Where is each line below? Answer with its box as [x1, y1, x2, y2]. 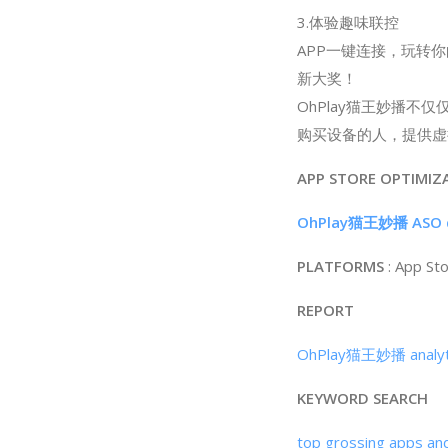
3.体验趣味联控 [297, 12, 399, 32]
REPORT [297, 300, 354, 320]
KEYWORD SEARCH [297, 388, 428, 408]
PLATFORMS [297, 256, 384, 276]
